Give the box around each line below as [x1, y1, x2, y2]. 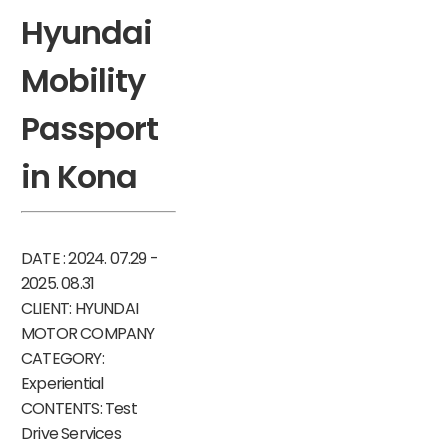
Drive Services [20, 422, 121, 446]
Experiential [20, 372, 104, 396]
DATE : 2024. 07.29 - [20, 247, 158, 271]
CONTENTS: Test [20, 397, 137, 421]
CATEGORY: [20, 347, 104, 371]
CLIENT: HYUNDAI [20, 297, 138, 321]
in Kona [20, 154, 138, 200]
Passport [20, 106, 159, 152]
